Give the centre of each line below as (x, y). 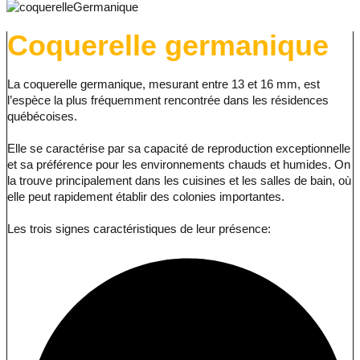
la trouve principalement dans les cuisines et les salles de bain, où (179, 181)
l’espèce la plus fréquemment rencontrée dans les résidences (168, 101)
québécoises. (47, 117)
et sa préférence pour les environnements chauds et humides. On (179, 165)
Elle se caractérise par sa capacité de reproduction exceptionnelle (179, 149)
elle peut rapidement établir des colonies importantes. (149, 197)
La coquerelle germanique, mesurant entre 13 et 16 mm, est (164, 85)
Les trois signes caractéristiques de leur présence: (139, 229)
